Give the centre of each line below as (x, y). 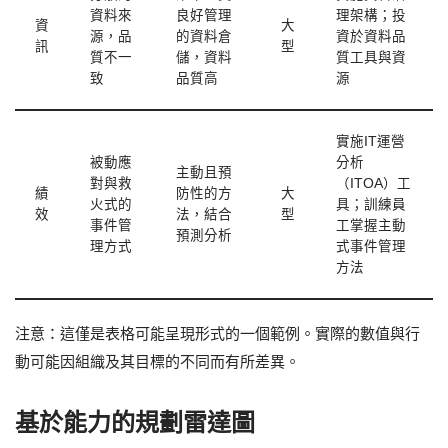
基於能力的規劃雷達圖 (135, 423)
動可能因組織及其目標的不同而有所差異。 (157, 362)
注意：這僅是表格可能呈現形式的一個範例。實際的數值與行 (217, 334)
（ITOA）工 (373, 184)
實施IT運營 (370, 142)
